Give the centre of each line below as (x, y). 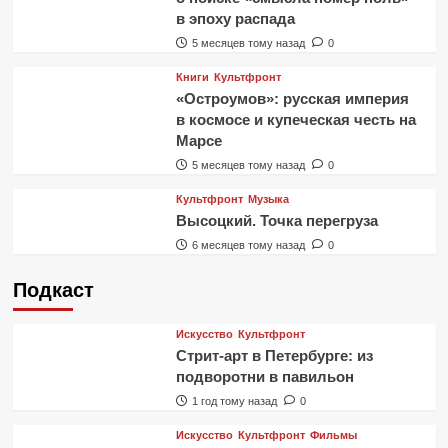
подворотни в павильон (264, 376)
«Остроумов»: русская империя (292, 98)
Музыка (268, 198)
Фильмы (333, 434)
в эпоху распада (235, 18)
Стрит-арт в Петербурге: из (274, 355)
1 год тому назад (234, 400)
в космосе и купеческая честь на (295, 119)
